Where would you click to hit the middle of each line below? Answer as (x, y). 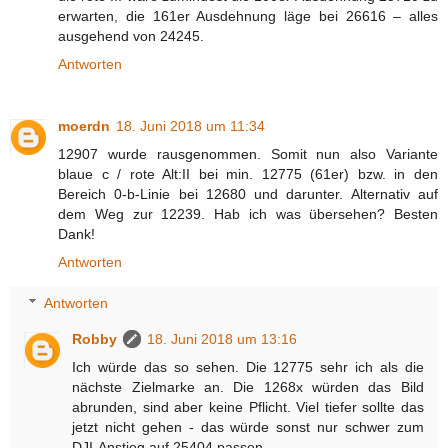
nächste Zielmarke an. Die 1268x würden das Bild (248, 387)
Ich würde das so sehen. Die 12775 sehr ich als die (248, 367)
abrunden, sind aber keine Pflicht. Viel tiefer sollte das (248, 407)
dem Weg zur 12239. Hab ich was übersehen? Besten (248, 213)
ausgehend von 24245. (131, 35)
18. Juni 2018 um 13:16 (222, 339)
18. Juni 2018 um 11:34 (190, 125)
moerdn (84, 125)
